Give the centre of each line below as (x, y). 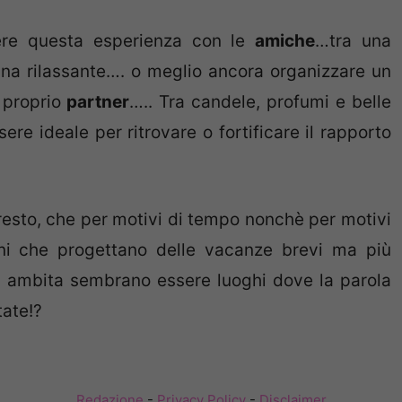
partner (98, 102)
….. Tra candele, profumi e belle (261, 102)
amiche (285, 41)
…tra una (354, 41)
